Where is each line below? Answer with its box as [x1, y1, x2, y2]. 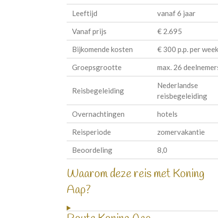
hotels [157, 109, 178, 118]
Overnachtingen [72, 109, 125, 118]
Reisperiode [72, 127, 111, 136]
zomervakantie [157, 127, 205, 136]
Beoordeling [72, 145, 113, 154]
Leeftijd [72, 8, 98, 18]
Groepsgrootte [72, 62, 122, 72]
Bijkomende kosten [72, 44, 133, 54]
